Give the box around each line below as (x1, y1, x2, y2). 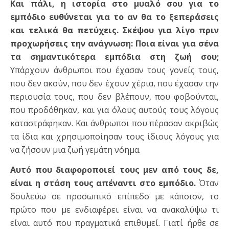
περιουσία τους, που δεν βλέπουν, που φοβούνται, (10, 91, 219, 103)
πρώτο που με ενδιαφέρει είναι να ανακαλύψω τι (10, 204, 219, 216)
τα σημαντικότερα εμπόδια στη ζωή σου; (10, 51, 219, 63)
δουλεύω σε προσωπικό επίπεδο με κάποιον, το (10, 191, 219, 202)
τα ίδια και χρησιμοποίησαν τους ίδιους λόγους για (10, 131, 219, 143)
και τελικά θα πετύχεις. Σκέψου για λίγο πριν (10, 25, 219, 36)
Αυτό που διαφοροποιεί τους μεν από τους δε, (10, 164, 219, 176)
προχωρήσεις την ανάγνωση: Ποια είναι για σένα (10, 38, 219, 50)
